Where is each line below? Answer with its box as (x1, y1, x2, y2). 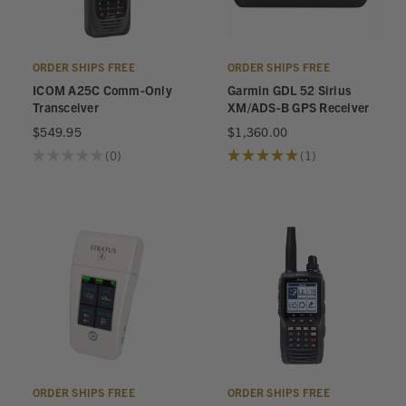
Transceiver (33, 99, 99, 115)
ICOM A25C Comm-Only (33, 82, 172, 98)
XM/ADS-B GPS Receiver (227, 99, 370, 115)
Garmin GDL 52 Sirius (227, 82, 351, 98)
